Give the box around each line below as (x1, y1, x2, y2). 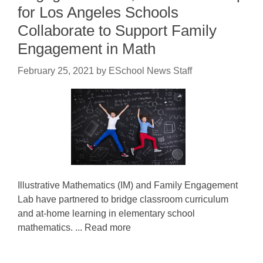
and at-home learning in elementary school (18, 208, 195, 218)
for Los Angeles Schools (18, 4, 178, 21)
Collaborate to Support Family (18, 22, 217, 39)
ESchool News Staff (109, 66, 192, 76)
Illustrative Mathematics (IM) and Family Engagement (18, 180, 238, 190)
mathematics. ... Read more (18, 222, 131, 232)
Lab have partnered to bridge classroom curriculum (18, 194, 228, 204)
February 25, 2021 (18, 66, 94, 76)
